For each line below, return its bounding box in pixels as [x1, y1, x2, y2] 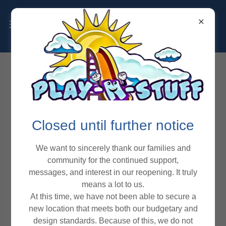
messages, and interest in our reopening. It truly [29, 168, 197, 177]
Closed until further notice [32, 118, 194, 134]
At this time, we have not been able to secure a [30, 192, 196, 201]
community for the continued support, [47, 156, 179, 165]
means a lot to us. [82, 180, 144, 189]
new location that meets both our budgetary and [28, 204, 198, 213]
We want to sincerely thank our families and [35, 144, 191, 153]
